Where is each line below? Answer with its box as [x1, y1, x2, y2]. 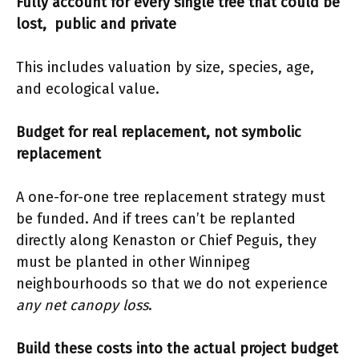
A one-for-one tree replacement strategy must [16, 188, 325, 206]
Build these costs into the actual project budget [16, 340, 338, 357]
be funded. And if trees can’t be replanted [16, 210, 296, 228]
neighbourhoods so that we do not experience [16, 275, 328, 292]
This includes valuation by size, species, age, [16, 58, 314, 76]
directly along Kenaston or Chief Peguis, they [16, 232, 317, 249]
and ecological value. [16, 80, 159, 98]
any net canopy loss [16, 296, 148, 314]
